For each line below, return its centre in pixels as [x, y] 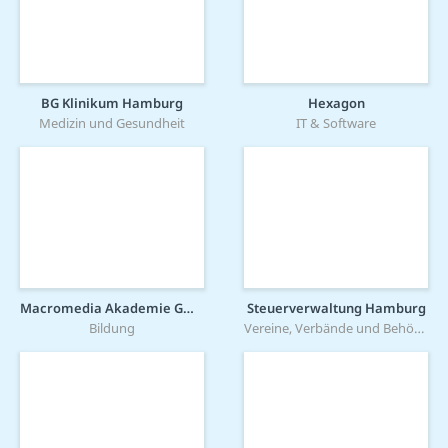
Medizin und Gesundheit [112, 123]
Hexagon [336, 103]
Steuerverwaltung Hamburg [336, 308]
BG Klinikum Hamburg [112, 103]
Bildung [112, 328]
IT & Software [336, 123]
